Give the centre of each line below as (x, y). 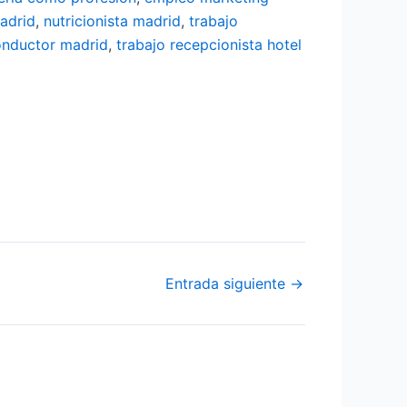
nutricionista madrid (112, 20)
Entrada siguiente (228, 283)
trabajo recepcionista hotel (209, 44)
